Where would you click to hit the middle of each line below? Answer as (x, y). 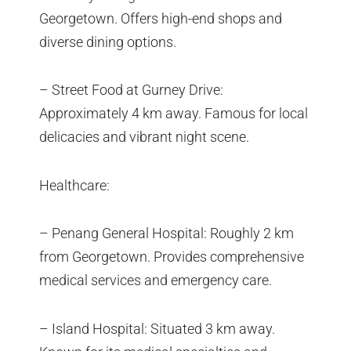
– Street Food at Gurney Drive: (131, 90)
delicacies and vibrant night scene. (144, 137)
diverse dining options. (108, 42)
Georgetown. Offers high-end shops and (161, 18)
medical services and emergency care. (156, 280)
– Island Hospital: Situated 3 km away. (157, 328)
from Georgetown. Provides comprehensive (172, 257)
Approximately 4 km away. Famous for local (174, 114)
